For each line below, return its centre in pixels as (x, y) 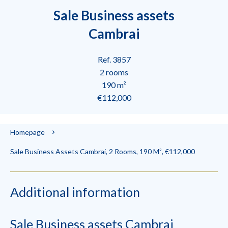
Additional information (75, 192)
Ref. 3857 (114, 59)
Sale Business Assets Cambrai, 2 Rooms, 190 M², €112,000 (103, 151)
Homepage (27, 132)
